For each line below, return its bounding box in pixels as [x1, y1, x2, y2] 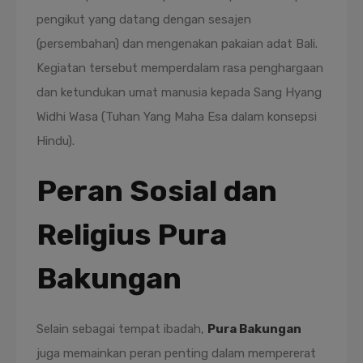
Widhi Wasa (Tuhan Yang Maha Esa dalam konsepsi [36, 109, 317, 124]
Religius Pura [36, 217, 227, 252]
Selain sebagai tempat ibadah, [36, 322, 207, 336]
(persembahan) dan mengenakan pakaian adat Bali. [36, 36, 318, 51]
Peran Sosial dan [36, 173, 277, 208]
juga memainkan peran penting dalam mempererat [36, 346, 316, 361]
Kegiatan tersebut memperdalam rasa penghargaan [36, 61, 323, 75]
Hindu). [36, 134, 75, 148]
